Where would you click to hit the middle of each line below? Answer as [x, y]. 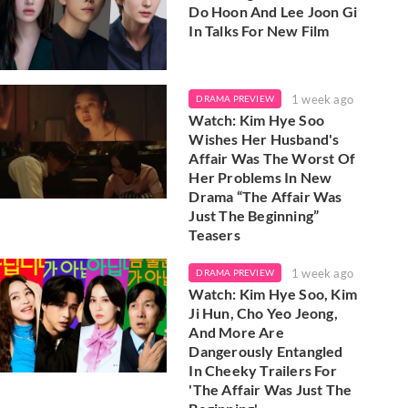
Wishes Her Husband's [264, 139]
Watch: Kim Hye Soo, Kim [273, 294]
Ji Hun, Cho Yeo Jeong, [263, 313]
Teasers [214, 235]
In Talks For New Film [259, 31]
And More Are [236, 332]
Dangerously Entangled [266, 352]
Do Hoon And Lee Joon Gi [273, 11]
